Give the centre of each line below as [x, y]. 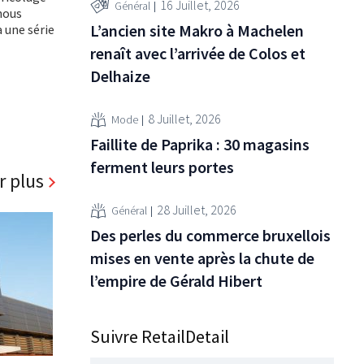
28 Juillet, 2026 [197, 210]
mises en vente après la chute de [202, 258]
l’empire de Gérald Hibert [176, 280]
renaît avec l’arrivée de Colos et [198, 53]
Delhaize [120, 76]
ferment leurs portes [162, 167]
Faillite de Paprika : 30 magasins [200, 144]
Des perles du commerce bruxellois [210, 235]
